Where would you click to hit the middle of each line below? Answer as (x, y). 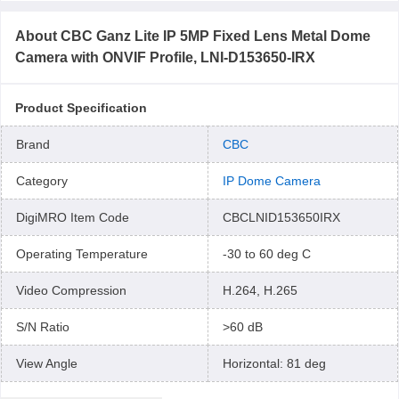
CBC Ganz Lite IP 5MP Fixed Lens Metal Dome (216, 36)
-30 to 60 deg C (267, 254)
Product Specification (81, 108)
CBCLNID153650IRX (281, 217)
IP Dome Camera (272, 181)
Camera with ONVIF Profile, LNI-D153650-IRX (165, 57)
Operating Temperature (82, 254)
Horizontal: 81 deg (274, 363)
